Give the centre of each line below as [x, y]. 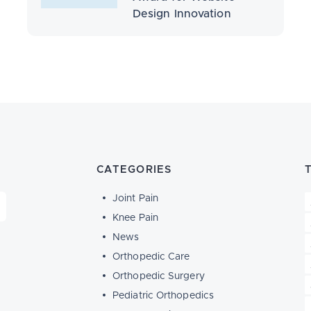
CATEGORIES [134, 170]
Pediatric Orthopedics [163, 296]
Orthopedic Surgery [159, 276]
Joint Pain [135, 199]
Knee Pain [135, 218]
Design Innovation [182, 14]
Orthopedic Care [151, 257]
